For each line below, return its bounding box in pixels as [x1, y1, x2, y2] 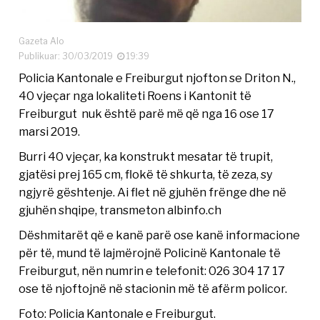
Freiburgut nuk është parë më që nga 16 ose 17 [19, 106, 275, 121]
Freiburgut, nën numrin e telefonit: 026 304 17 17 [19, 263, 286, 278]
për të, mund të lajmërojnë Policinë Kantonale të [19, 245, 281, 260]
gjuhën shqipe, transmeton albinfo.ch [19, 202, 222, 217]
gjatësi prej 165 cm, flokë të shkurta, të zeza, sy [19, 166, 274, 181]
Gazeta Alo [19, 35, 64, 46]
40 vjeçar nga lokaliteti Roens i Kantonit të [19, 88, 252, 103]
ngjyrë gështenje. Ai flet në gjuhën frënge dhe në [19, 184, 287, 199]
